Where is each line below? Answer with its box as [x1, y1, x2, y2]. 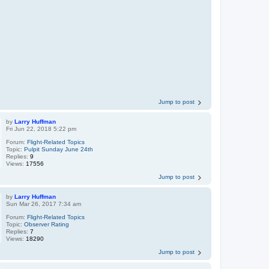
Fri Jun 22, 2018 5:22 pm [6, 125, 77, 132]
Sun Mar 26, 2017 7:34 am [6, 200, 82, 207]
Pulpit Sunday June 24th [24, 145, 94, 153]
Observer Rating [24, 220, 70, 228]
